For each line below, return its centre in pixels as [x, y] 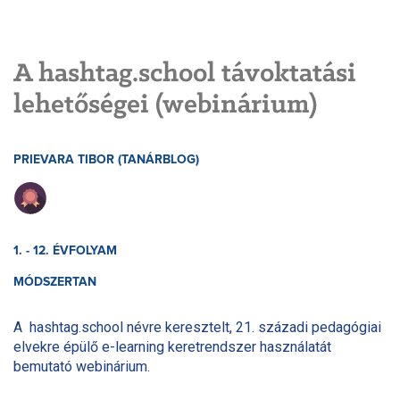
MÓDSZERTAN [55, 282]
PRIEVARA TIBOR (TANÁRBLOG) [106, 159]
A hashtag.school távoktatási [185, 74]
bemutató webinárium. [82, 366]
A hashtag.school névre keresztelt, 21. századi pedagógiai [197, 327]
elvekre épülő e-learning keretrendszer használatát [172, 346]
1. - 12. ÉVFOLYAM [65, 250]
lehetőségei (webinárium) [165, 105]
